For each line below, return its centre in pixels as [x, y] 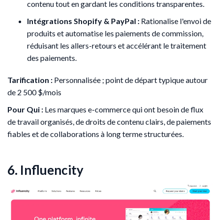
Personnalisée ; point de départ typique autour [130, 80]
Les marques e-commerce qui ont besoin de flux [123, 109]
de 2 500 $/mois [34, 92]
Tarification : [30, 80]
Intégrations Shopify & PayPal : [83, 21]
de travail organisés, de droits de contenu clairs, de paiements [109, 121]
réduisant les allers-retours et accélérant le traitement [117, 45]
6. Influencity [45, 170]
